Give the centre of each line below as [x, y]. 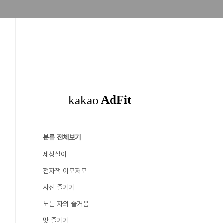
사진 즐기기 [59, 187]
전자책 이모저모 [65, 171]
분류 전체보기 [62, 137]
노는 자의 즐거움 [66, 204]
